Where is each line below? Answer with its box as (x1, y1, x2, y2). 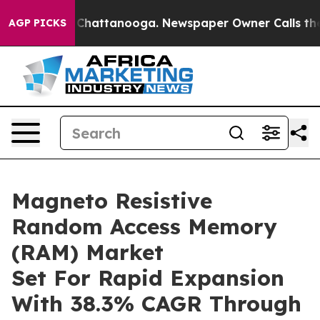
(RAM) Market (11, 239, 164, 266)
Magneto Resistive (11, 187, 212, 214)
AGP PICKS (9, 16, 66, 29)
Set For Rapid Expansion (11, 264, 284, 291)
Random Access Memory (11, 213, 277, 240)
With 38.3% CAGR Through (11, 290, 301, 317)
